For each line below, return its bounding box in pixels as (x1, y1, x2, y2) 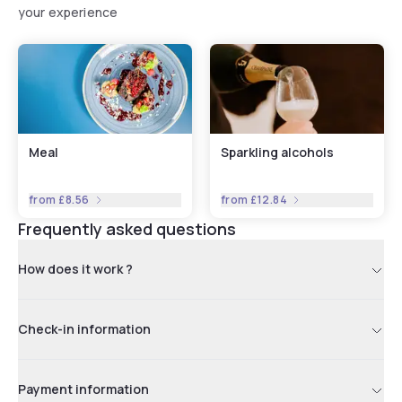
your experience (18, 3, 118, 21)
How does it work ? (18, 259, 133, 277)
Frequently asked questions (18, 217, 236, 240)
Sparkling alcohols (221, 143, 334, 161)
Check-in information (18, 319, 151, 337)
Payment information (18, 380, 149, 398)
